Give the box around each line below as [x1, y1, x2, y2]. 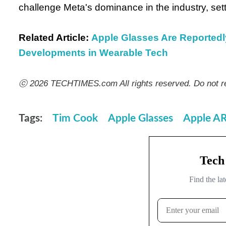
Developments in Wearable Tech [19, 47, 168, 58]
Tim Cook [52, 112, 98, 124]
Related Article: [19, 32, 89, 43]
